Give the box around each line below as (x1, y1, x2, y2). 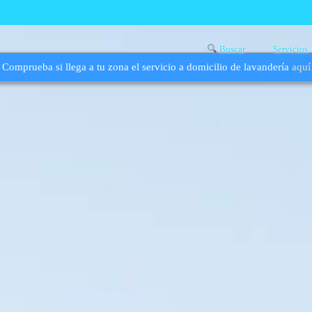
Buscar (217, 44, 245, 54)
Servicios (273, 44, 308, 54)
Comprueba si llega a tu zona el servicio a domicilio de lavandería (1, 61, 292, 72)
